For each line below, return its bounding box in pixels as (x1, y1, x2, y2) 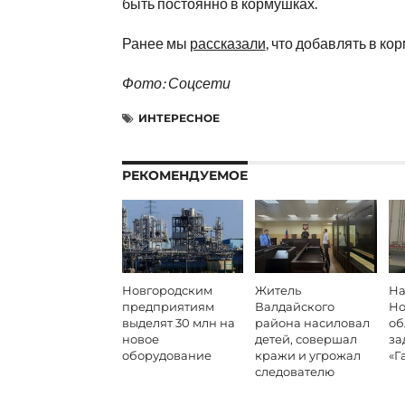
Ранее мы (121, 34, 190, 52)
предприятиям (121, 300, 214, 315)
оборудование (121, 349, 212, 363)
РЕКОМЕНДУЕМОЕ (121, 167, 248, 184)
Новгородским (121, 284, 212, 298)
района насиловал (255, 316, 371, 331)
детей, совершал (255, 333, 358, 347)
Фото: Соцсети (121, 74, 231, 92)
